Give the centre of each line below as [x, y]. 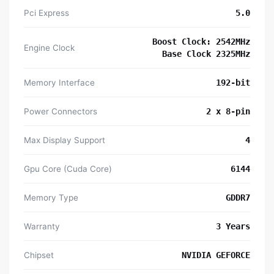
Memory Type [51, 198]
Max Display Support [65, 140]
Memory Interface [59, 83]
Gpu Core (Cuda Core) [68, 169]
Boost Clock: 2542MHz [201, 42]
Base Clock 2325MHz [206, 54]
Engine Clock [49, 48]
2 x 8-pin [228, 112]
